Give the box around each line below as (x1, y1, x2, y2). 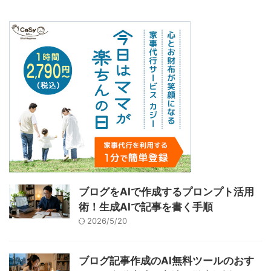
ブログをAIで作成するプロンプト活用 (79, 186, 254, 198)
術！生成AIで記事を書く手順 (79, 201, 213, 214)
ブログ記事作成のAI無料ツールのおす (79, 255, 254, 267)
